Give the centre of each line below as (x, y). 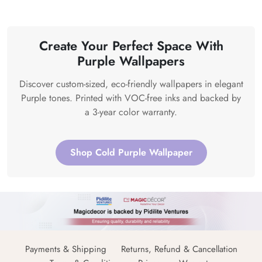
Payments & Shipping (65, 249)
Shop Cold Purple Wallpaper (131, 153)
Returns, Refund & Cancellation (179, 249)
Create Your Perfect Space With (131, 46)
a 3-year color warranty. (131, 112)
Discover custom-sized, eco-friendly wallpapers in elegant (131, 84)
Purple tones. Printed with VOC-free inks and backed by (131, 98)
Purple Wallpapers (131, 61)
